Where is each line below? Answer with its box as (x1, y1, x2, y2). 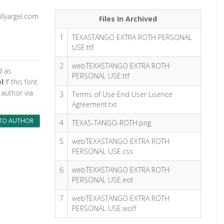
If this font (3, 77, 37, 86)
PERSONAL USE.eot (72, 175, 134, 184)
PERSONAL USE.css (72, 146, 133, 156)
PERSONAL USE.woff (72, 203, 136, 213)
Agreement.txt (72, 99, 117, 109)
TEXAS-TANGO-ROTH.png (72, 118, 151, 127)
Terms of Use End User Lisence (72, 89, 173, 99)
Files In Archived (99, 14, 157, 23)
